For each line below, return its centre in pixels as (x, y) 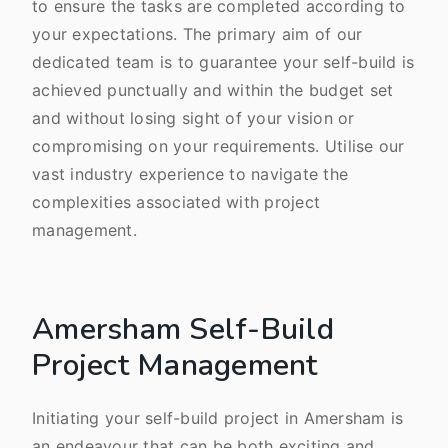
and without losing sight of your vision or (193, 118)
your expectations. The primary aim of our (197, 34)
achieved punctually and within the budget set (213, 90)
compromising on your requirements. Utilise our (218, 146)
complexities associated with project (176, 202)
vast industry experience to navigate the (190, 174)
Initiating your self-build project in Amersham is (218, 418)
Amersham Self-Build (183, 329)
